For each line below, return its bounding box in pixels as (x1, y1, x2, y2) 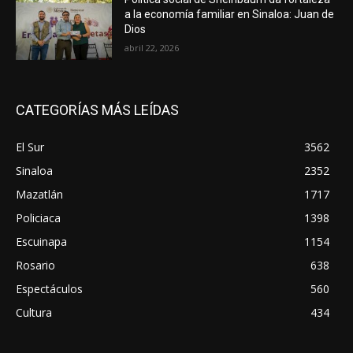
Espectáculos (16, 281, 83, 296)
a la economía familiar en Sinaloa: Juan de (124, 7, 335, 20)
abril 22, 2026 (124, 41, 180, 54)
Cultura (16, 304, 52, 320)
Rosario (16, 257, 55, 273)
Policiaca (16, 210, 61, 225)
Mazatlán (16, 186, 63, 202)
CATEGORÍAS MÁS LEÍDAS (16, 101, 179, 118)
